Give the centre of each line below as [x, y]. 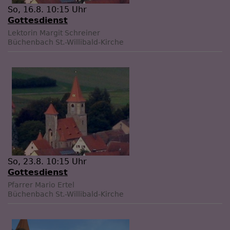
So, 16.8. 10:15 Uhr [47, 10]
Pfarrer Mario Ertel [41, 185]
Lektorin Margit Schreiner [54, 33]
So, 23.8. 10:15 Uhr [47, 162]
